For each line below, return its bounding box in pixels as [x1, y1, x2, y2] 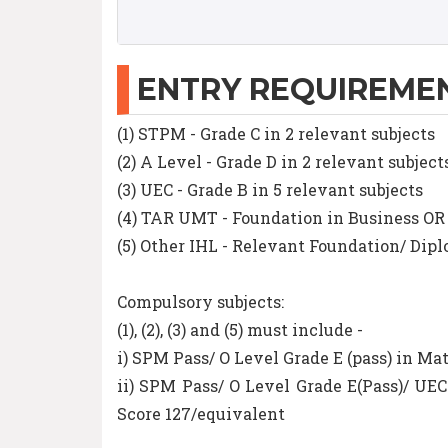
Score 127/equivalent [117, 403, 285, 424]
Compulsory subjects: [117, 291, 284, 312]
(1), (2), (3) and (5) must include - [117, 319, 363, 340]
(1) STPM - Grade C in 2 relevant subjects [117, 123, 435, 144]
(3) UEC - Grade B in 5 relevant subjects [117, 179, 423, 200]
